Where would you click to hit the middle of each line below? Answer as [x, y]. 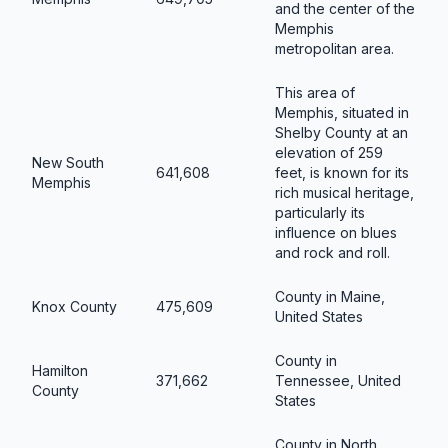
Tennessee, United [338, 380]
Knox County [74, 306]
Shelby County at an [341, 132]
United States [319, 316]
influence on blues [336, 232]
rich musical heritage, [344, 192]
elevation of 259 [329, 152]
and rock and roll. [332, 252]
